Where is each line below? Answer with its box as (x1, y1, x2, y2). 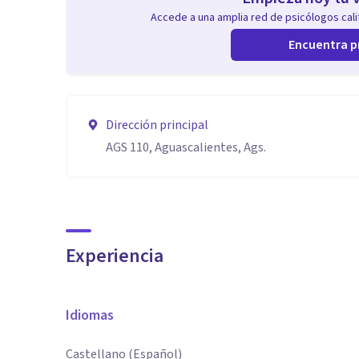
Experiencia (66, 242, 163, 270)
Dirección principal (106, 116, 208, 134)
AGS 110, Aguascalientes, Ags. (106, 139, 266, 156)
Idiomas (66, 305, 114, 325)
